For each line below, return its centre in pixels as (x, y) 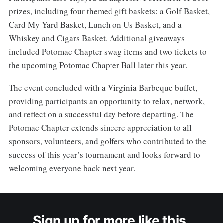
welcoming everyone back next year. (72, 168)
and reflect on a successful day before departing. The (101, 114)
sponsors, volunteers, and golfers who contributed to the (107, 141)
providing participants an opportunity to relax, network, (107, 101)
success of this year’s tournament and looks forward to (104, 154)
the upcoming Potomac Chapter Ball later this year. (98, 65)
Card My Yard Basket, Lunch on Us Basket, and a (95, 24)
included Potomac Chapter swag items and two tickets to (108, 51)
